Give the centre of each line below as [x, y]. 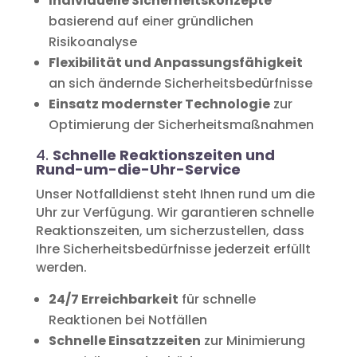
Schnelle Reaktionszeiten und [163, 155]
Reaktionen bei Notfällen [127, 320]
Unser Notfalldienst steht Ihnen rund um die [175, 194]
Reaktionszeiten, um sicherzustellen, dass [170, 230]
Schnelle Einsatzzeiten [124, 340]
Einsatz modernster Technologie [159, 104]
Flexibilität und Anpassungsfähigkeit [175, 62]
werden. [61, 267]
